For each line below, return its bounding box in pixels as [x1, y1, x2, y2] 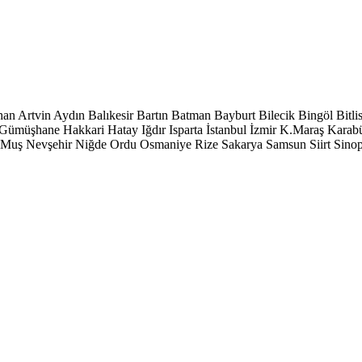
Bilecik [259, 108, 295, 122]
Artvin [18, 108, 51, 122]
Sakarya [221, 137, 263, 151]
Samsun [266, 137, 306, 151]
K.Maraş [280, 123, 324, 137]
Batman [171, 108, 211, 122]
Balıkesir [88, 108, 133, 122]
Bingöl [298, 108, 333, 122]
